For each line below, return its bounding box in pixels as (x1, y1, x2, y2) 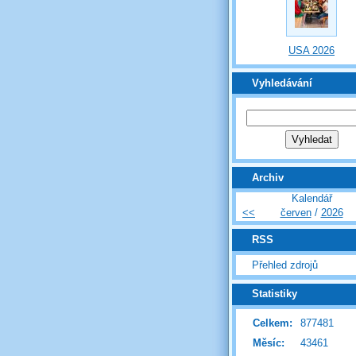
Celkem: (253, 316, 292, 329)
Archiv (252, 171, 284, 184)
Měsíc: (253, 336, 284, 349)
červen (280, 207, 311, 219)
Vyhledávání (252, 76, 312, 89)
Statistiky (252, 288, 297, 300)
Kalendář (291, 192, 332, 205)
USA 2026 (288, 44, 335, 57)
